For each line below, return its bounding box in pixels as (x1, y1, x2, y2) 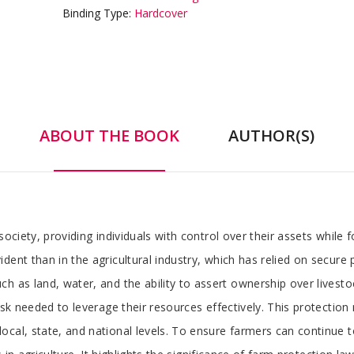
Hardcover (134, 5, 187, 21)
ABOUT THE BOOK (40, 124, 179, 146)
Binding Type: (62, 5, 134, 21)
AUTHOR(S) (228, 124, 314, 146)
